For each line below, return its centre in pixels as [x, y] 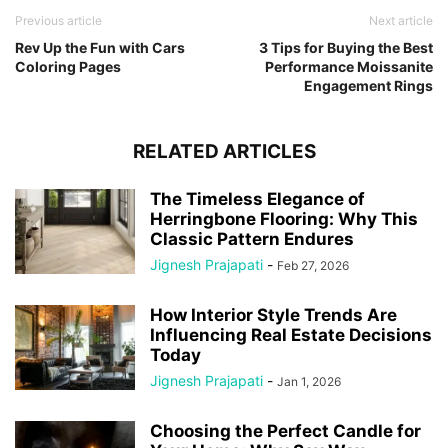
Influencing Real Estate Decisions [291, 335]
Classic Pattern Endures [252, 239]
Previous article [58, 20]
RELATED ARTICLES [224, 151]
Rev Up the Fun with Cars [100, 47]
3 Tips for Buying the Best [346, 47]
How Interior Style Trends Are [273, 315]
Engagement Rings [368, 85]
